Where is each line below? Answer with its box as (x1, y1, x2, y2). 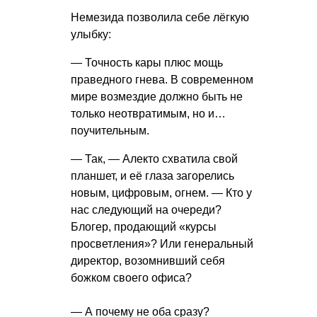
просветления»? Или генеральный (71, 238, 253, 250)
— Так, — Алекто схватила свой (71, 153, 238, 166)
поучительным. (71, 125, 149, 137)
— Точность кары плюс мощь (71, 57, 223, 69)
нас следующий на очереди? (71, 204, 221, 217)
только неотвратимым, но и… (71, 108, 226, 120)
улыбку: (71, 28, 111, 41)
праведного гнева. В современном (71, 74, 253, 86)
